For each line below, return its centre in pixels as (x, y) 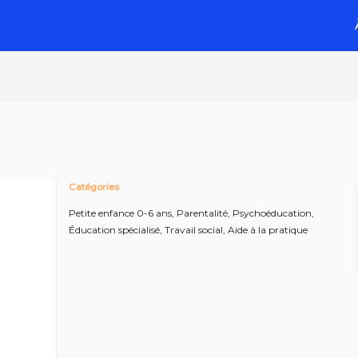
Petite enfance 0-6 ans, (123, 213)
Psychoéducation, (273, 213)
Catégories (94, 187)
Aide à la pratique (268, 230)
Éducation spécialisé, (117, 230)
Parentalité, (205, 213)
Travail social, (196, 230)
